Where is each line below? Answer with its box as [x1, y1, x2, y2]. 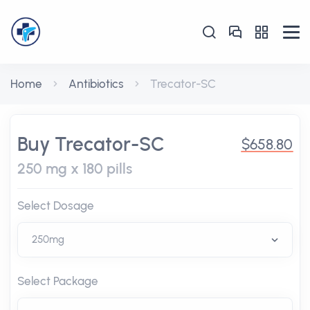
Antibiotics [69, 77, 124, 91]
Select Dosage [17, 199, 94, 212]
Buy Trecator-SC [17, 132, 165, 156]
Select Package [17, 274, 98, 288]
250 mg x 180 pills [17, 160, 132, 177]
